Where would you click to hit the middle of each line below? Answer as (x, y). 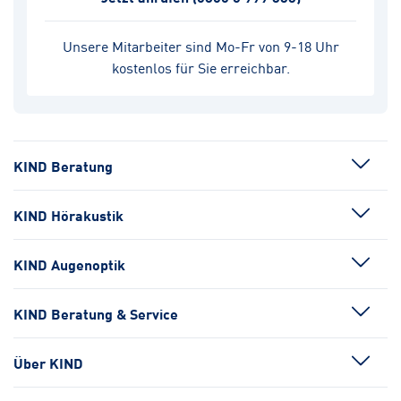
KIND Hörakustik (68, 215)
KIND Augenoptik (69, 264)
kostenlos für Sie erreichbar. (200, 67)
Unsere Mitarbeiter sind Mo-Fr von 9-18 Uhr (200, 46)
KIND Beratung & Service (96, 313)
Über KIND (48, 363)
